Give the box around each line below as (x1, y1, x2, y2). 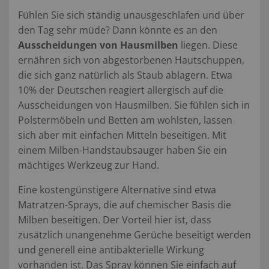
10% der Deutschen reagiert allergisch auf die (18, 83, 223, 97)
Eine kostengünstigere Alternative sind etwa (18, 183, 216, 196)
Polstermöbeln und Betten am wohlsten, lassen (18, 113, 232, 127)
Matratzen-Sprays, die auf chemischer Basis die (18, 198, 231, 211)
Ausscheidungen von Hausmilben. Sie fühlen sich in (18, 98, 250, 112)
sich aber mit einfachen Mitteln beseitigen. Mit (18, 128, 226, 142)
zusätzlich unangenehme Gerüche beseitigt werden (18, 228, 251, 241)
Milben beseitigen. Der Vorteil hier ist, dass (18, 213, 211, 226)
